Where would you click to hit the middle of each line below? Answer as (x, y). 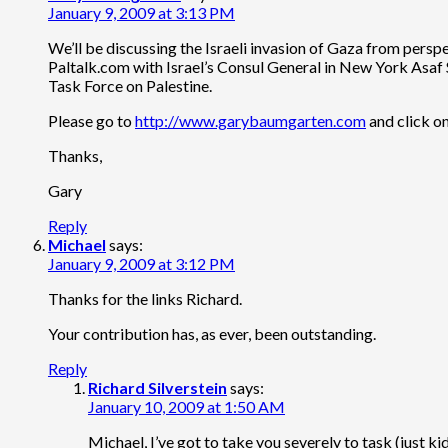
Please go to (91, 120)
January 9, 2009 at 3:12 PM (141, 263)
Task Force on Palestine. (130, 85)
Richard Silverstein (157, 387)
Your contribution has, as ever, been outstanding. (212, 333)
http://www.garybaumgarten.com (250, 120)
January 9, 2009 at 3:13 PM (141, 12)
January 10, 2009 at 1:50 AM (186, 406)
